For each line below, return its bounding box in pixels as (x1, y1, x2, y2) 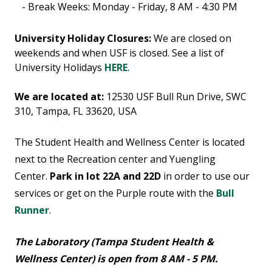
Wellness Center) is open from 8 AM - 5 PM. (15, 252, 218, 266)
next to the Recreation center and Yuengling (15, 152, 216, 166)
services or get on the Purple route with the (15, 186, 216, 200)
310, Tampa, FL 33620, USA (15, 104, 137, 118)
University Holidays (15, 61, 104, 75)
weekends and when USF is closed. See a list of (15, 46, 224, 60)
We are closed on (154, 32, 231, 46)
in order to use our (161, 169, 250, 183)
